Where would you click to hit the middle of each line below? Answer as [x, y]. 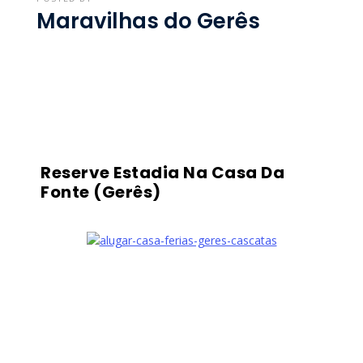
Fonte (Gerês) [101, 192]
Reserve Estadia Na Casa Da [162, 172]
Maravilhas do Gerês [148, 21]
